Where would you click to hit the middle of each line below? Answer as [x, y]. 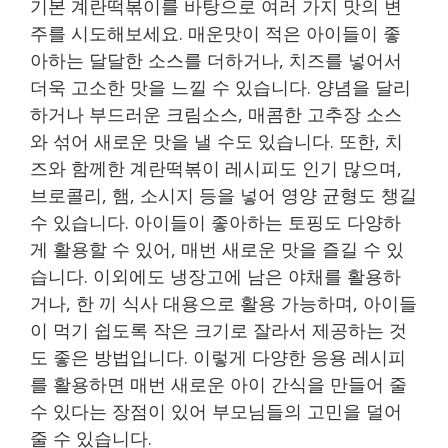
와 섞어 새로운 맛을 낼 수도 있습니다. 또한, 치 [216, 141]
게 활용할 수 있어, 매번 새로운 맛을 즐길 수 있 [217, 249]
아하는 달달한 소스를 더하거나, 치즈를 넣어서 [216, 60]
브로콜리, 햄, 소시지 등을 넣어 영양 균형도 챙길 [223, 195]
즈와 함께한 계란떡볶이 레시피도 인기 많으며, [216, 168]
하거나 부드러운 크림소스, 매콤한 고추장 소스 [216, 114]
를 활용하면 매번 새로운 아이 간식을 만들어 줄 [218, 384]
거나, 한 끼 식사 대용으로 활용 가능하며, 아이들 [223, 303]
